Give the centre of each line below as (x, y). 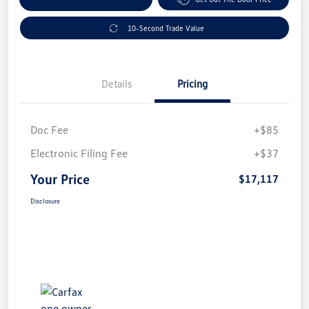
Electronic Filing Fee (79, 153)
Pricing (192, 84)
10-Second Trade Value (166, 28)
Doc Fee (49, 130)
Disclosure (45, 201)
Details (117, 84)
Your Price (60, 179)
